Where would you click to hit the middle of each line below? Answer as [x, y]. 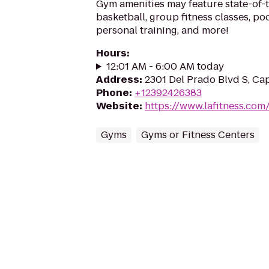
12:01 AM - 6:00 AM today [165, 66]
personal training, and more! [162, 30]
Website [118, 106]
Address [118, 80]
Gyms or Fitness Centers [198, 135]
